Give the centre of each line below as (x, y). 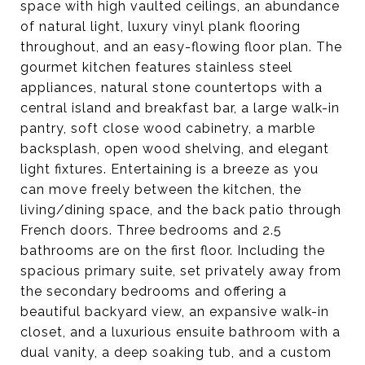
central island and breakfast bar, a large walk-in (180, 108)
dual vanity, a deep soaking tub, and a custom (176, 352)
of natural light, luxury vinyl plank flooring (161, 26)
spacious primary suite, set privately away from (181, 271)
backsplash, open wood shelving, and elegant (175, 149)
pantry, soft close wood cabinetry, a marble (168, 128)
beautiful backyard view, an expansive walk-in (175, 312)
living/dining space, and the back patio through (181, 210)
